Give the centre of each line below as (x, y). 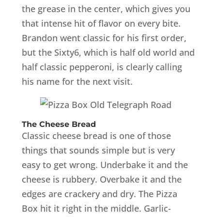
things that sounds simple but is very (98, 150)
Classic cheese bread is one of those (96, 135)
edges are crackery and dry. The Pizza (99, 194)
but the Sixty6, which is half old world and (108, 52)
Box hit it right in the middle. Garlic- (96, 208)
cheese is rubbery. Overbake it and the (101, 179)
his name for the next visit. (77, 81)
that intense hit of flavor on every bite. (101, 23)
